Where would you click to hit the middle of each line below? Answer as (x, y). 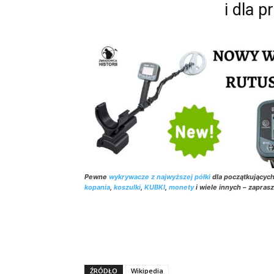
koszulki (127, 187)
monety (181, 187)
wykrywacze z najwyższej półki (160, 177)
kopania (97, 187)
